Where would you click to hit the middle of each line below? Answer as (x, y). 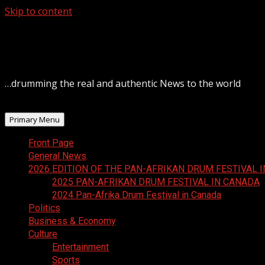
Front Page (51, 143)
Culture (43, 234)
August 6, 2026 (38, 24)
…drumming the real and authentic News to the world (123, 83)
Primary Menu (35, 119)
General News (57, 156)
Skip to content (38, 11)
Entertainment (80, 247)
